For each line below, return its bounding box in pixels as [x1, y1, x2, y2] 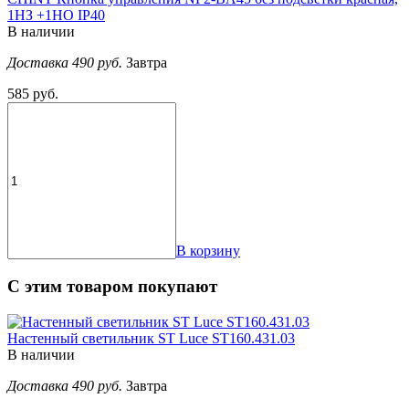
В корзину [176, 243, 240, 259]
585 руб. [7, 86, 58, 102]
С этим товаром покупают [7, 277, 217, 297]
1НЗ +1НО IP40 [7, 7, 105, 24]
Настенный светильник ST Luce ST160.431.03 [7, 330, 295, 346]
